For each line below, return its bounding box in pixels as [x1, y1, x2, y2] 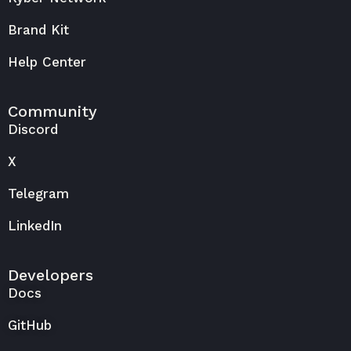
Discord [8, 121, 58, 138]
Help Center [8, 54, 86, 71]
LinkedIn [8, 218, 62, 234]
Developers [8, 266, 93, 285]
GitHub [8, 317, 52, 334]
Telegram [8, 186, 69, 202]
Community [8, 102, 97, 121]
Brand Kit [8, 22, 69, 38]
